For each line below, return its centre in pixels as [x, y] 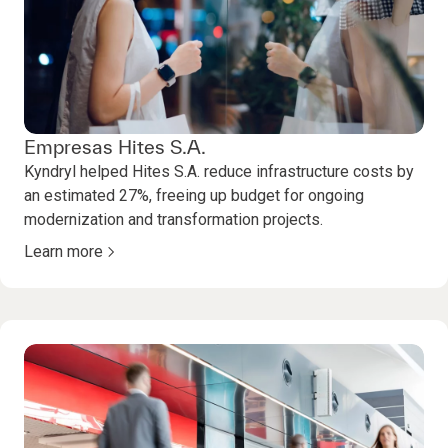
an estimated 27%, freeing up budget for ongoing [194, 196]
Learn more [63, 252]
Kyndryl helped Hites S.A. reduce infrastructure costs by [219, 172]
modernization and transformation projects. [173, 220]
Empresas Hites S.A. [115, 147]
